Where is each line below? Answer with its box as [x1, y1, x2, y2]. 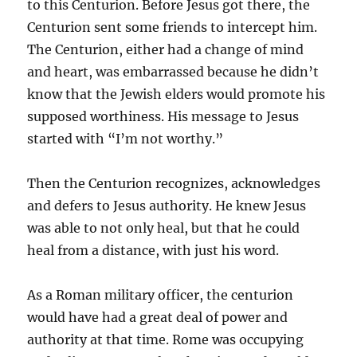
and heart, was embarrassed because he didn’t [27, 63, 320, 80]
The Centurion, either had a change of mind [27, 41, 304, 57]
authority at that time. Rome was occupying [27, 331, 304, 347]
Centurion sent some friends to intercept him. [27, 18, 318, 35]
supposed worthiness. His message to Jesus [27, 108, 300, 124]
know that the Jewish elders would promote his [27, 85, 326, 102]
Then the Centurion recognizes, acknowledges [27, 175, 321, 191]
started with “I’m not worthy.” [27, 130, 224, 147]
